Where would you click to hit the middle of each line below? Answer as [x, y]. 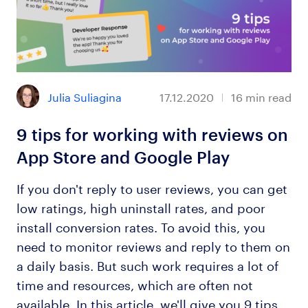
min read [269, 96]
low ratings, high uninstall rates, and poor [141, 207]
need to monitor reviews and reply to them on [153, 245]
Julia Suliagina [85, 96]
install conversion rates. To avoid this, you [141, 226]
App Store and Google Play [123, 158]
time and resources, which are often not [134, 284]
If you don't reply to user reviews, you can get [152, 187]
